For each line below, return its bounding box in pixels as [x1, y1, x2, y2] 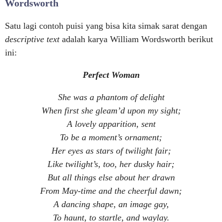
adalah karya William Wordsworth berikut [62, 34, 213, 44]
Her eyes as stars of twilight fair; [51, 146, 171, 156]
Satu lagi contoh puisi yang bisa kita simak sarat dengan [5, 21, 207, 31]
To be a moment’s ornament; [60, 132, 162, 142]
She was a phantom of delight [57, 92, 165, 102]
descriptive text [5, 34, 62, 44]
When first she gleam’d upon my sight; [41, 106, 181, 115]
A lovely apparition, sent [66, 119, 156, 129]
